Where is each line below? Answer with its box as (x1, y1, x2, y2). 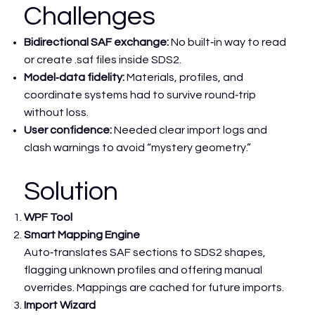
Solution (24, 177, 119, 205)
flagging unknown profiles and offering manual (24, 264, 263, 276)
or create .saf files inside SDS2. (24, 53, 182, 65)
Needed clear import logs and (114, 124, 268, 136)
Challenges (24, 2, 156, 30)
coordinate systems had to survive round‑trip (24, 89, 257, 101)
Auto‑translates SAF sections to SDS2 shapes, (24, 246, 266, 258)
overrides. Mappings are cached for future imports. (24, 281, 285, 293)
